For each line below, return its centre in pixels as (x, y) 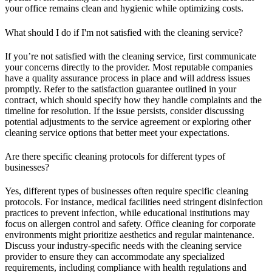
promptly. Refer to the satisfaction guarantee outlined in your (121, 89)
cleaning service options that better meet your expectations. (117, 132)
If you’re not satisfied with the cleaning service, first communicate (131, 56)
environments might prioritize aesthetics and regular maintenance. (130, 235)
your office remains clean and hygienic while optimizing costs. (124, 8)
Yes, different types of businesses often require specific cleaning (127, 191)
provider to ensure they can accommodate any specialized (115, 257)
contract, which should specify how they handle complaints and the (133, 100)
